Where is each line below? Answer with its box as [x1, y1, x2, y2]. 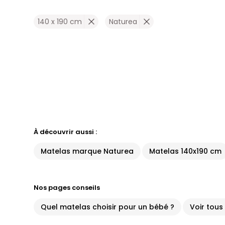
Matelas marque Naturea [41, 146, 134, 156]
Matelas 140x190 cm [149, 146, 222, 156]
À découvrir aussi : [34, 127, 97, 137]
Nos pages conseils [34, 183, 100, 192]
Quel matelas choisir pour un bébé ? [41, 202, 175, 212]
